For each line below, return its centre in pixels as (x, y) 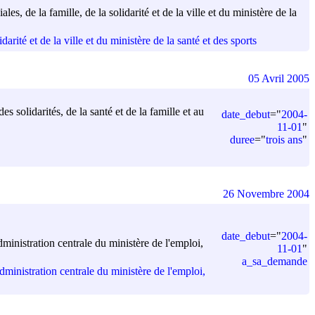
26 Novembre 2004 (266, 193)
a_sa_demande (275, 261)
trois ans (284, 139)
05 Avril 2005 (279, 78)
